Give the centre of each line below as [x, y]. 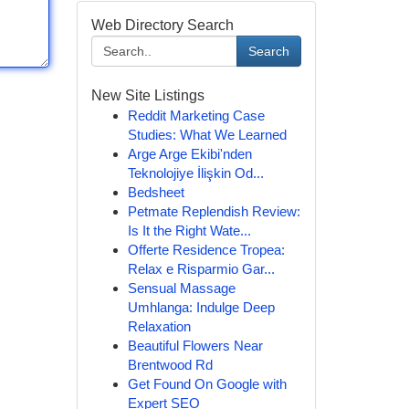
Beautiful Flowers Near [195, 346]
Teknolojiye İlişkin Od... [195, 173]
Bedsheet [156, 192]
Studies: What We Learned [207, 135]
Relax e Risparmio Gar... [201, 269]
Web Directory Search [162, 25]
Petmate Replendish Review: [214, 211]
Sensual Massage [181, 288]
